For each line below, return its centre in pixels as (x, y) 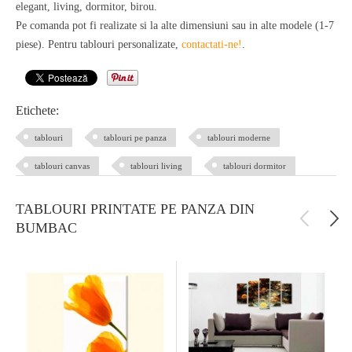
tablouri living (156, 166)
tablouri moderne (239, 138)
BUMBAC (46, 228)
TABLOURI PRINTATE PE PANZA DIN (135, 209)
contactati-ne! (212, 45)
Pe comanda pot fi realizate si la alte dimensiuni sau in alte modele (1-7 (175, 26)
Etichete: (37, 111)
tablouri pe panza (135, 138)
